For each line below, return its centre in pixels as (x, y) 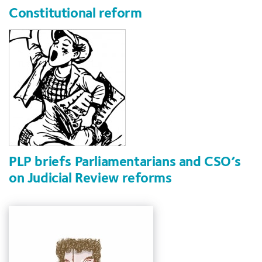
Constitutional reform (75, 14)
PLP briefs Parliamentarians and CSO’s (125, 163)
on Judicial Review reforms (90, 179)
